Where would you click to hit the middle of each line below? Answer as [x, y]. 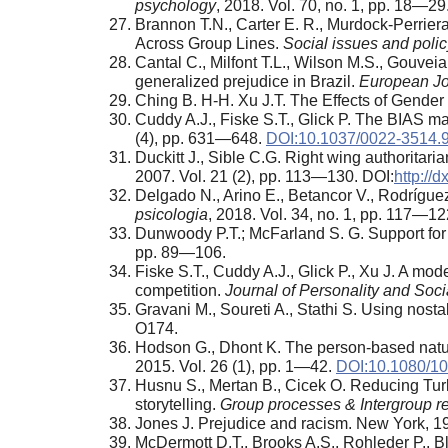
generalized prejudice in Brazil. [247, 81]
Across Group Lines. [209, 43]
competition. [180, 290]
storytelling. [177, 404]
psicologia [171, 214]
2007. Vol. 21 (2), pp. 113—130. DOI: [264, 176]
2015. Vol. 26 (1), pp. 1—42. [235, 366]
